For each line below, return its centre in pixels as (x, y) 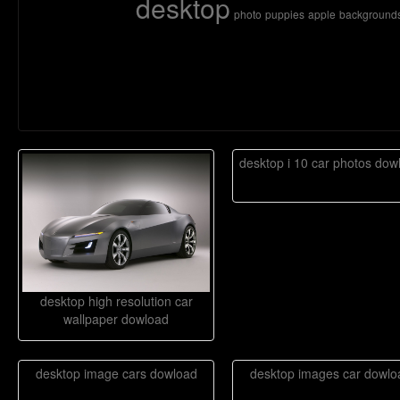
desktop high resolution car (116, 301)
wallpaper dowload (116, 319)
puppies (284, 14)
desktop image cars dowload (116, 373)
